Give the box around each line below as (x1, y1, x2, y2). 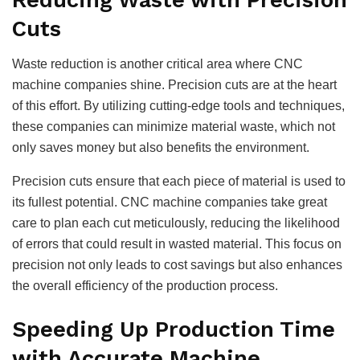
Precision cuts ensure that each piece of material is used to (12, 174, 346, 189)
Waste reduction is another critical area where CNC (12, 57, 303, 72)
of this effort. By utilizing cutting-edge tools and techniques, (12, 99, 345, 113)
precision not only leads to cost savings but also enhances (12, 258, 342, 272)
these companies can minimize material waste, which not (12, 120, 335, 134)
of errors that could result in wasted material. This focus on (12, 237, 342, 252)
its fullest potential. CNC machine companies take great (12, 195, 327, 210)
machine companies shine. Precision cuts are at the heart (12, 78, 337, 92)
